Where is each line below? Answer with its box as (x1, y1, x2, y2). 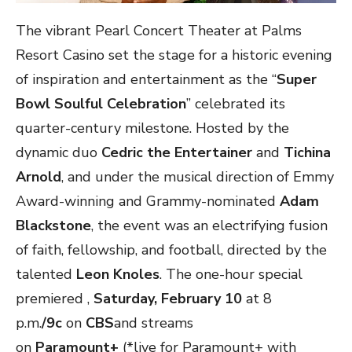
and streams (114, 313, 193, 332)
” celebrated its (186, 93, 285, 113)
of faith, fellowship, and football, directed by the (16, 240, 327, 259)
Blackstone (16, 215, 91, 235)
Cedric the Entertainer (101, 142, 252, 162)
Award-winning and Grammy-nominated (16, 191, 280, 211)
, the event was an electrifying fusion (91, 215, 328, 235)
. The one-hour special (159, 264, 302, 284)
